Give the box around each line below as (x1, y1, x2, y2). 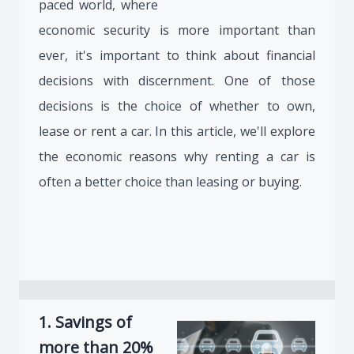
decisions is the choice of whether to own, (39, 97, 315, 115)
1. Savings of (39, 311, 132, 333)
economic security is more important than (39, 21, 315, 39)
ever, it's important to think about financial (39, 47, 315, 64)
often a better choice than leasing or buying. (39, 173, 302, 190)
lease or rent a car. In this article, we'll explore (39, 122, 315, 140)
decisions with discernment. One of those (39, 72, 315, 89)
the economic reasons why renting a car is (39, 148, 315, 165)
